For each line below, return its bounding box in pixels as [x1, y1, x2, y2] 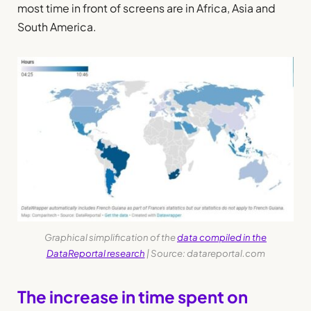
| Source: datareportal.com [144, 247, 265, 260]
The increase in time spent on [17, 286, 248, 308]
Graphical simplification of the [44, 231, 177, 244]
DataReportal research [46, 247, 145, 260]
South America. [17, 19, 96, 34]
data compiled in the [177, 231, 267, 244]
